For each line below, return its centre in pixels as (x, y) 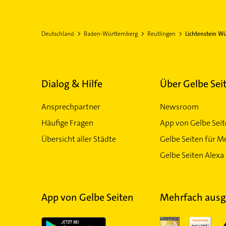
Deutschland (58, 34)
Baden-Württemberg (110, 34)
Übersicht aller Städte (78, 139)
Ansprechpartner (71, 107)
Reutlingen (161, 34)
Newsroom (179, 107)
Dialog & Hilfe (72, 84)
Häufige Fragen (67, 123)
